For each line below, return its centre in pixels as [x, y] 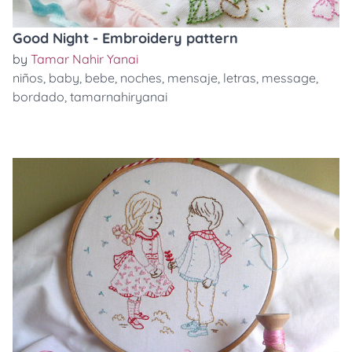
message [289, 77]
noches [141, 77]
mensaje [192, 77]
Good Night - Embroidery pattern [125, 38]
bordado [38, 96]
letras [240, 77]
